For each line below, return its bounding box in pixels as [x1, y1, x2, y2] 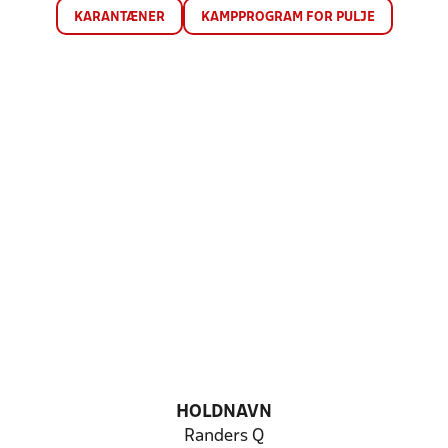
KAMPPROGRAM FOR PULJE [200, 11, 375, 24]
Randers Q [184, 428, 264, 445]
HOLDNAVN [176, 404, 272, 421]
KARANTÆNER [73, 11, 165, 24]
